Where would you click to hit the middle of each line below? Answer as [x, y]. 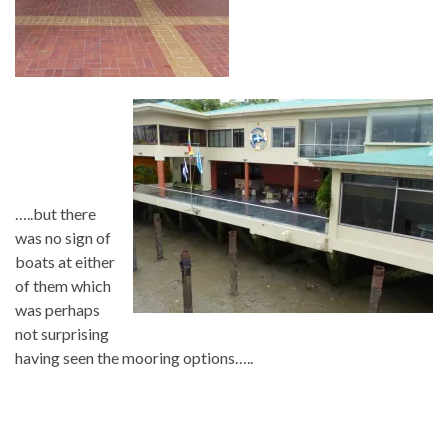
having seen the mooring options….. [134, 357]
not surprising [62, 333]
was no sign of [63, 237]
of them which [63, 285]
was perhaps [57, 309]
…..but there [55, 213]
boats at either [65, 261]
